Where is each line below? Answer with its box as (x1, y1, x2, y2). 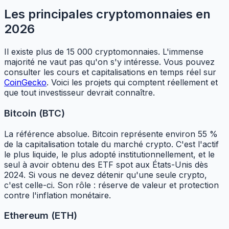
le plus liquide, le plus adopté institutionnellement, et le (4, 149, 215, 159)
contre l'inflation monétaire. (4, 190, 111, 200)
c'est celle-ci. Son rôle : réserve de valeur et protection (4, 179, 219, 190)
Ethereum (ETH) (4, 210, 77, 222)
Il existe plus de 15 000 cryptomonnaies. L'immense (4, 47, 203, 57)
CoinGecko (4, 77, 47, 88)
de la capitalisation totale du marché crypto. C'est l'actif (4, 139, 219, 149)
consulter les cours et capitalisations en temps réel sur (4, 67, 216, 78)
